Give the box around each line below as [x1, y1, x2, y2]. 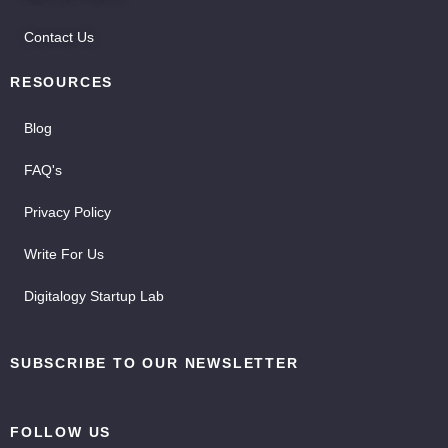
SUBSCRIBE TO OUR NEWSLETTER [10, 354, 299, 371]
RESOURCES [10, 73, 114, 90]
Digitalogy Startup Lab [24, 287, 164, 304]
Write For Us [24, 245, 104, 262]
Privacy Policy [24, 203, 111, 220]
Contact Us [24, 28, 94, 45]
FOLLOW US [10, 423, 112, 440]
